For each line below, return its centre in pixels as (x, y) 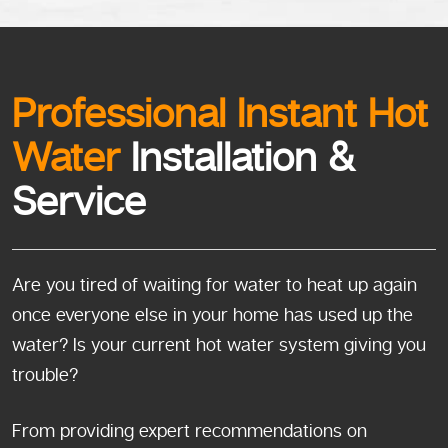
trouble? (45, 374)
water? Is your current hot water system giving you (219, 344)
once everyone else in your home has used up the (212, 314)
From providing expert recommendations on (189, 430)
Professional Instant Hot (220, 114)
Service (79, 202)
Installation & (237, 158)
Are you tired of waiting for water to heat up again (214, 284)
